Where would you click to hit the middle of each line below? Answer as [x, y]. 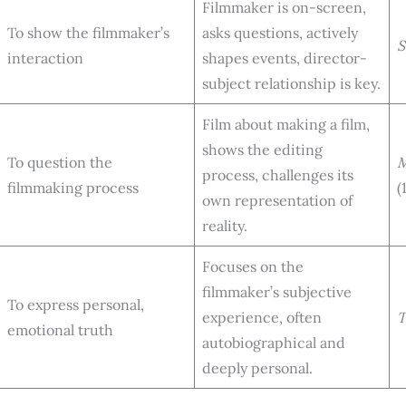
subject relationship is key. [291, 83]
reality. [225, 225]
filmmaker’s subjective [277, 291]
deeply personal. [257, 367]
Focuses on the [253, 266]
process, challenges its [278, 174]
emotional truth [60, 329]
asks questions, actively [280, 32]
